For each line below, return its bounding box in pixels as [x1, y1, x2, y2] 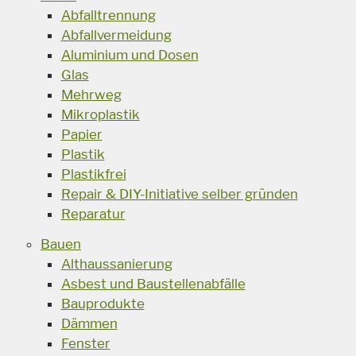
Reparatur [60, 206, 126, 222]
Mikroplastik [60, 106, 140, 123]
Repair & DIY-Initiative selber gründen [60, 186, 298, 203]
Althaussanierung [60, 256, 172, 273]
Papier [60, 126, 103, 143]
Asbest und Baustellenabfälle [60, 276, 246, 292]
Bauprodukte [60, 296, 145, 312]
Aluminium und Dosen [60, 47, 199, 64]
